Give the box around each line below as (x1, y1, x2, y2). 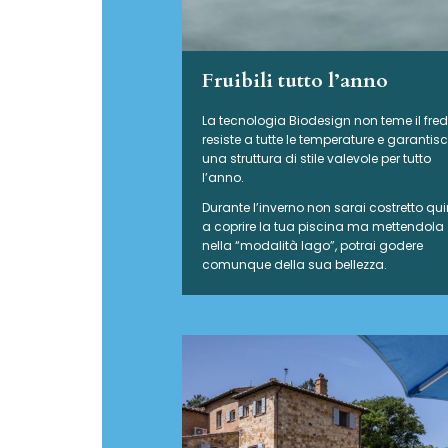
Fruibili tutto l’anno (202, 67, 388, 95)
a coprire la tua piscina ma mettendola (202, 218, 444, 236)
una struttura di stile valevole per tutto (202, 150, 431, 168)
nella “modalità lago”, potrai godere (202, 237, 423, 255)
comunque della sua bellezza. (202, 256, 387, 274)
